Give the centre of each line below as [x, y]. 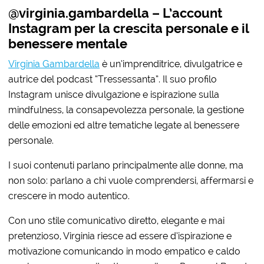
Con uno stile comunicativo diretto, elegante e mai [117, 220]
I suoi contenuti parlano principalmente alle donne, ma [126, 165]
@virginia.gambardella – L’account [115, 13]
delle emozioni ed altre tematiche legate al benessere [124, 125]
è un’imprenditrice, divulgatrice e [171, 64]
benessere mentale [68, 44]
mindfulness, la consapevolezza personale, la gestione [126, 110]
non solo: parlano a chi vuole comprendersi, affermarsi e [131, 180]
